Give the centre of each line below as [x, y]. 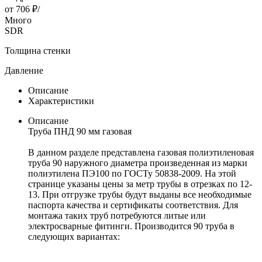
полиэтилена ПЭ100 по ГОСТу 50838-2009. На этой [132, 173]
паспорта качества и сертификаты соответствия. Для [133, 205]
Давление [24, 70]
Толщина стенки [38, 50]
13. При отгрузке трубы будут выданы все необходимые [140, 194]
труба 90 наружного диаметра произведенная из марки [138, 163]
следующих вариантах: [74, 236]
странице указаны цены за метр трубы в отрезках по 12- [140, 184]
